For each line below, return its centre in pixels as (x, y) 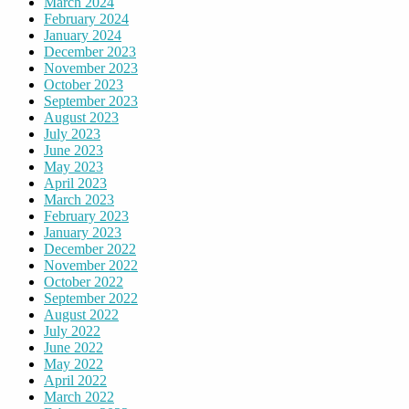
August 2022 (81, 314)
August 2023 (81, 117)
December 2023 (90, 51)
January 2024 (83, 35)
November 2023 (91, 68)
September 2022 (91, 298)
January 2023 (83, 232)
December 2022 (90, 248)
